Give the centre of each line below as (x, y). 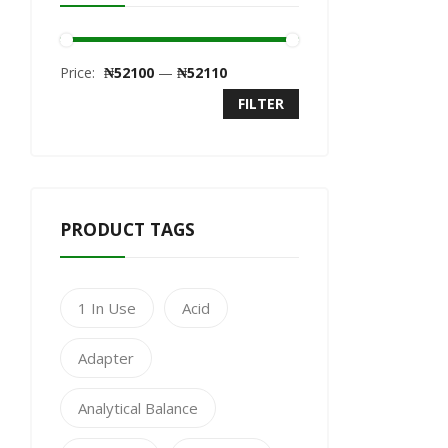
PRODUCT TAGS (127, 229)
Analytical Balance (138, 408)
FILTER (260, 103)
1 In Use (107, 308)
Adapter (106, 358)
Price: (79, 72)
